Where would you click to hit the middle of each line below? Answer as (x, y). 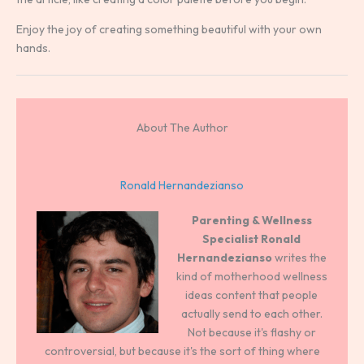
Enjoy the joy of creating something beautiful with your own (169, 29)
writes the (299, 257)
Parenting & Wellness (251, 220)
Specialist (230, 238)
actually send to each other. (251, 313)
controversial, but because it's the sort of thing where (182, 351)
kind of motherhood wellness (251, 276)
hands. (33, 48)
